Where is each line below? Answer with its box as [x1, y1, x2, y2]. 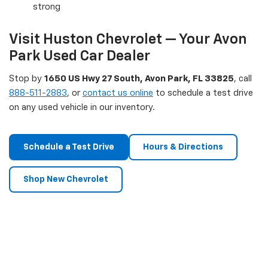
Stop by [9, 74, 44, 83]
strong [33, 2, 60, 11]
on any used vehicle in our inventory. [9, 102, 155, 112]
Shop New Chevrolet [23, 175, 108, 184]
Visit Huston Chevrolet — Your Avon [9, 32, 247, 47]
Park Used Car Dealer [9, 48, 150, 63]
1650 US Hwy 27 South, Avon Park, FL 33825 [44, 74, 234, 83]
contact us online [83, 88, 153, 98]
